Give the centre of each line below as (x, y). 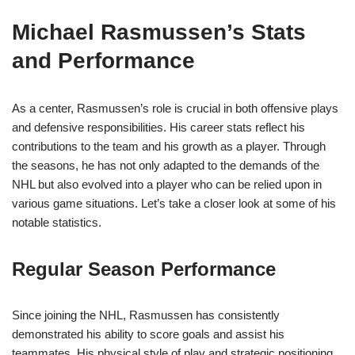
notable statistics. (57, 223)
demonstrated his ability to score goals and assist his (148, 334)
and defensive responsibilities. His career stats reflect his (158, 128)
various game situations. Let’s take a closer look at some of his (174, 204)
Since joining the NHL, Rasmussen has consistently (146, 315)
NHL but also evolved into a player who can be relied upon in (167, 185)
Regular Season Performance (144, 269)
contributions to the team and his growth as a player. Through (169, 147)
